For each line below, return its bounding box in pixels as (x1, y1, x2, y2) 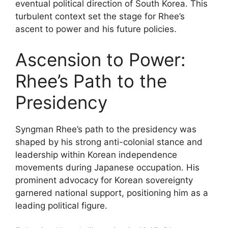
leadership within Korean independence (15, 149, 177, 160)
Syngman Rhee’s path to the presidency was (15, 124, 196, 134)
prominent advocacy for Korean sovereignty (15, 175, 193, 185)
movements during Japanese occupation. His (15, 162, 199, 173)
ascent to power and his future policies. (15, 24, 177, 34)
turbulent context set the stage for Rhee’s (15, 11, 185, 21)
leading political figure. (15, 200, 107, 211)
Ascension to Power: (15, 48, 186, 70)
